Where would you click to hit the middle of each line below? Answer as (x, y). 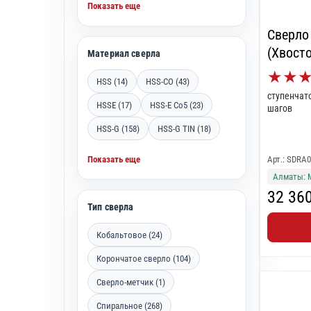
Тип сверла (111, 207)
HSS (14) (112, 81)
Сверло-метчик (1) (131, 282)
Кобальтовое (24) (129, 235)
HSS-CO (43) (168, 81)
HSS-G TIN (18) (184, 128)
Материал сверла (124, 53)
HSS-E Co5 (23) (177, 105)
